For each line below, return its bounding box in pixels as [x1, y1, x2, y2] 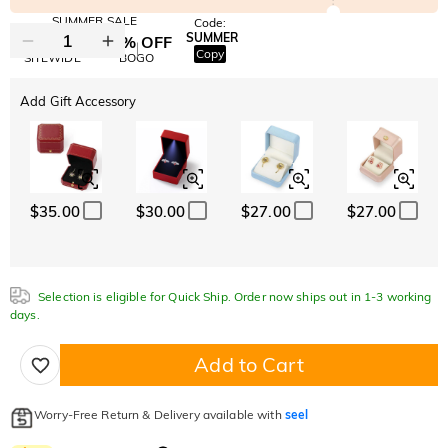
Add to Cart [194, 352, 304, 378]
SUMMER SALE [51, 13, 138, 29]
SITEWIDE [23, 50, 81, 66]
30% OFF [101, 32, 173, 53]
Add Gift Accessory [20, 93, 137, 110]
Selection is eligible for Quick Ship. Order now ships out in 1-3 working [38, 289, 432, 305]
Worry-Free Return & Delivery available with [34, 407, 285, 423]
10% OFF [16, 32, 88, 53]
